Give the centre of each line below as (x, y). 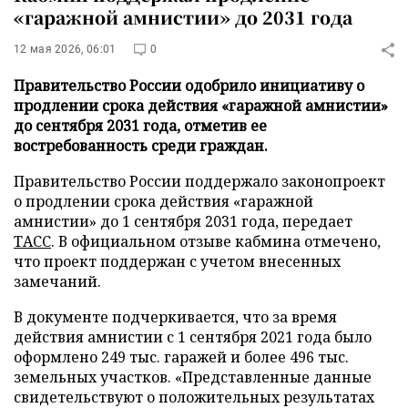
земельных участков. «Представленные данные (193, 377)
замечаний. (57, 281)
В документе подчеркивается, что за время (175, 317)
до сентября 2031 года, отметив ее (140, 126)
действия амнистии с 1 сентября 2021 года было (193, 337)
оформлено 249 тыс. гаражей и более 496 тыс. (181, 357)
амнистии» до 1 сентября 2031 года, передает (183, 221)
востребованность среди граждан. (141, 146)
